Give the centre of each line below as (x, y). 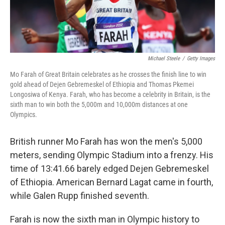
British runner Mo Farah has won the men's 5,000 (106, 142)
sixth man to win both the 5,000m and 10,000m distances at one (99, 105)
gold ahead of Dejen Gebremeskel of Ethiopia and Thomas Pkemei (102, 85)
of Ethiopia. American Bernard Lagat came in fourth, (111, 182)
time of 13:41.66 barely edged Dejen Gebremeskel (109, 169)
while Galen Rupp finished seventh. (80, 196)
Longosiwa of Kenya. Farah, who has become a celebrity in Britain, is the (110, 95)
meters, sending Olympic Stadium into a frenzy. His (112, 155)
